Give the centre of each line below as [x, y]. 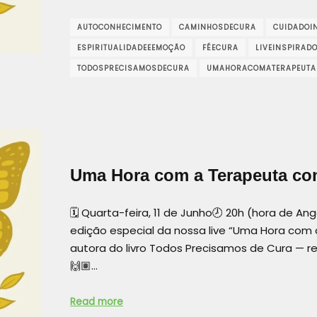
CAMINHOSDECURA [218, 27]
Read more [97, 302]
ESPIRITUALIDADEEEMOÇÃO [131, 47]
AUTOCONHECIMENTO [120, 27]
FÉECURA [220, 47]
